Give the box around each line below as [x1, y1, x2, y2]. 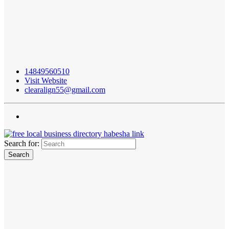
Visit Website [25, 76, 67, 85]
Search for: [4, 139, 39, 148]
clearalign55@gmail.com [25, 85, 105, 95]
